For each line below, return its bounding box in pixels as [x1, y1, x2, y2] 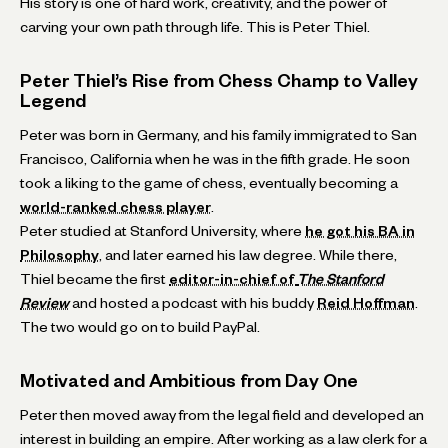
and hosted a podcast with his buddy [69, 297, 317, 308]
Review [20, 297, 69, 308]
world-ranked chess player [20, 201, 211, 212]
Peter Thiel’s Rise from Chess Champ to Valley [20, 73, 418, 87]
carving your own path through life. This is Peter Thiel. [20, 21, 370, 32]
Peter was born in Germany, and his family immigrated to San [20, 129, 417, 140]
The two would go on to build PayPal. [20, 321, 260, 332]
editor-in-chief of [169, 273, 297, 284]
